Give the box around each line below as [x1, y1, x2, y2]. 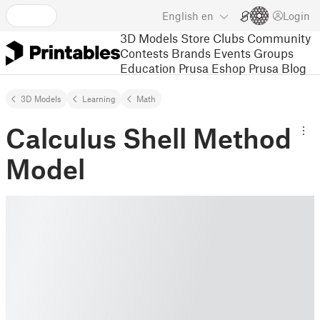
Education [120, 60, 176, 75]
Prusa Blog [249, 60, 306, 75]
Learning [82, 94, 116, 104]
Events [214, 45, 251, 60]
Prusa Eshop [179, 60, 246, 75]
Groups [254, 45, 294, 60]
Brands [171, 45, 211, 60]
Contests [120, 45, 169, 60]
